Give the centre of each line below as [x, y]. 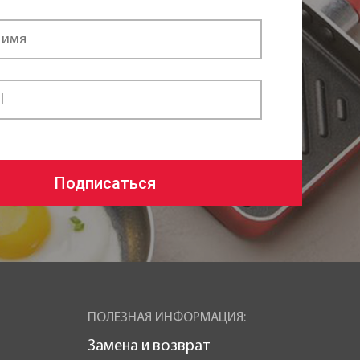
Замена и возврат [149, 347]
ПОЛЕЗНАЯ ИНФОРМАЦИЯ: [166, 318]
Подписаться [105, 183]
